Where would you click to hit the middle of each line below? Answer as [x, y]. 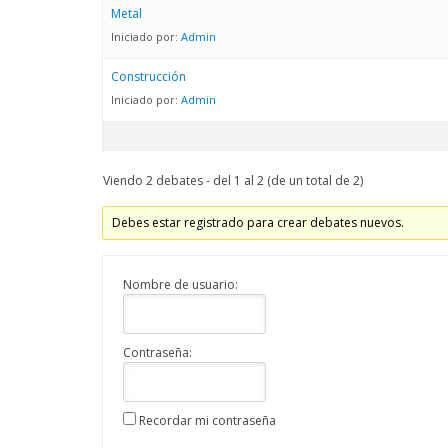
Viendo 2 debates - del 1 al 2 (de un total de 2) [233, 180]
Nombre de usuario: [180, 284]
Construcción [148, 76]
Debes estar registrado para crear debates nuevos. [258, 222]
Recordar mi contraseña [207, 420]
